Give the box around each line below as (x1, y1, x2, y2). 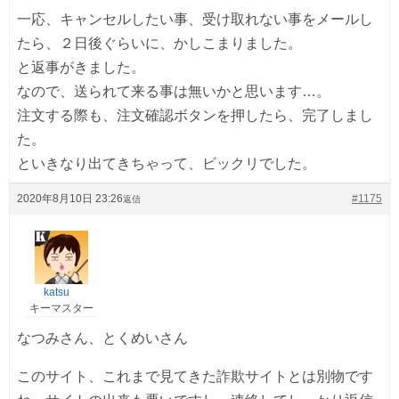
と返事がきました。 (17, 59, 145, 75)
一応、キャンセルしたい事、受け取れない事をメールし (17, 11, 373, 27)
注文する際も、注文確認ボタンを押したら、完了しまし (17, 107, 373, 123)
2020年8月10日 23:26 (17, 191, 123, 205)
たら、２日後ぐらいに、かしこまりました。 (17, 35, 302, 51)
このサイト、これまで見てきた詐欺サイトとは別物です (17, 368, 373, 384)
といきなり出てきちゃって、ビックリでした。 (17, 155, 316, 171)
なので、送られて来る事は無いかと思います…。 (17, 83, 330, 99)
